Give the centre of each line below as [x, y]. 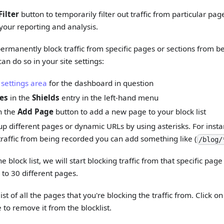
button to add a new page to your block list [129, 112]
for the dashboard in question [100, 83]
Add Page [35, 112]
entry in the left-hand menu [109, 97]
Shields [45, 97]
